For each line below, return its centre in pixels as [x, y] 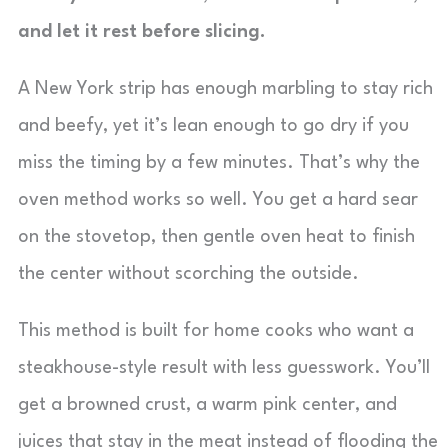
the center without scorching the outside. [188, 274]
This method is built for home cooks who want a [216, 331]
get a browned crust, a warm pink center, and [207, 405]
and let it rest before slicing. [142, 32]
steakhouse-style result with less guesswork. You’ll [224, 368]
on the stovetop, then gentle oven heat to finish [216, 237]
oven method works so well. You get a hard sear [218, 200]
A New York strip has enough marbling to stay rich [225, 89]
